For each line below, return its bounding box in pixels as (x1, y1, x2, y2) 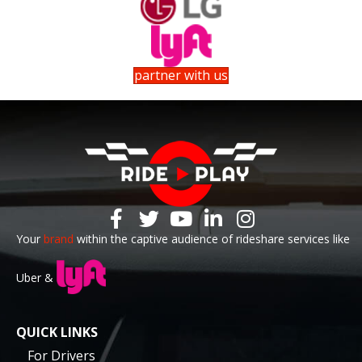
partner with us (134, 65, 228, 84)
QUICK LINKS (16, 322, 98, 341)
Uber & (16, 269, 57, 285)
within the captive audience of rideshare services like (74, 230, 350, 246)
